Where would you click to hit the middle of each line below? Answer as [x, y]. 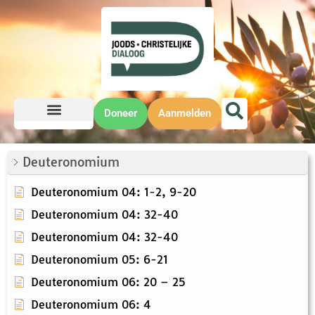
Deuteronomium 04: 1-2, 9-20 [114, 192]
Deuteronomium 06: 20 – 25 [108, 282]
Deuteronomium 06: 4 [91, 305]
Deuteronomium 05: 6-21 [99, 260]
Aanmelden [185, 114]
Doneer [121, 114]
